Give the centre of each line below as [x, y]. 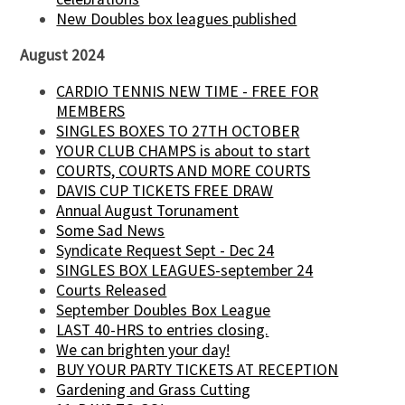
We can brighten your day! [143, 349]
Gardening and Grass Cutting [154, 389]
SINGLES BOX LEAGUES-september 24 [185, 270]
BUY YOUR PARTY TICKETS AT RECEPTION [198, 369]
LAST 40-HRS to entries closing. [163, 330]
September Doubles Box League [164, 310]
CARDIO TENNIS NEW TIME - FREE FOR [188, 91]
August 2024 [62, 56]
